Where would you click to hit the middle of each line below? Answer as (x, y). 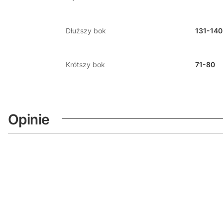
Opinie (29, 119)
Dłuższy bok (86, 30)
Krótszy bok (85, 64)
